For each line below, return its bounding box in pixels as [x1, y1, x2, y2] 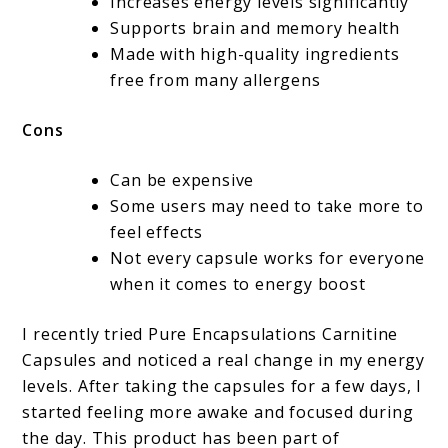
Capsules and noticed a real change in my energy [22, 349, 426, 372]
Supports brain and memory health [110, 17, 401, 40]
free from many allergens [110, 69, 321, 92]
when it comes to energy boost [110, 273, 366, 296]
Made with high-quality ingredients [110, 43, 400, 66]
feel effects [110, 221, 204, 244]
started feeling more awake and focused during [22, 401, 414, 424]
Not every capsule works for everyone [110, 247, 426, 270]
